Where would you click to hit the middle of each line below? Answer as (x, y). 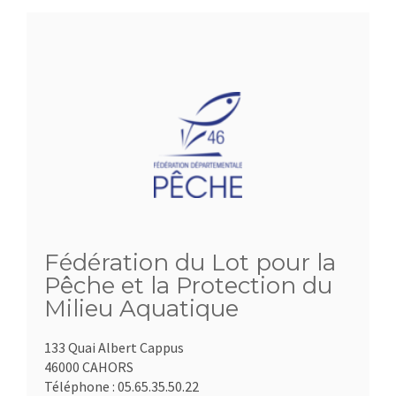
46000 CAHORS (89, 367)
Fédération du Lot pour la (190, 263)
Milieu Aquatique (141, 309)
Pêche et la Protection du (188, 286)
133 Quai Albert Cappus (114, 348)
